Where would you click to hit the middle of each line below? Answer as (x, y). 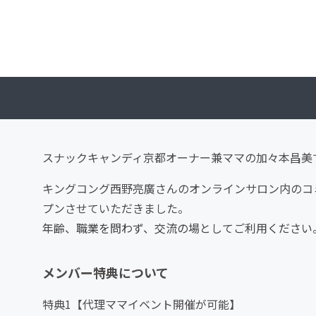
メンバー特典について (105, 273)
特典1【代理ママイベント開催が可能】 (141, 304)
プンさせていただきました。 (116, 208)
